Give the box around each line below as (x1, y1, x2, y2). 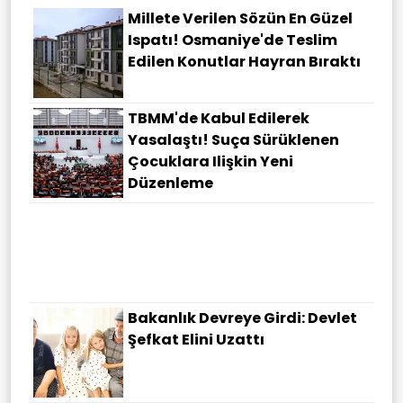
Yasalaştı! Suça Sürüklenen (128, 130, 339, 151)
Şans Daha (128, 251, 210, 273)
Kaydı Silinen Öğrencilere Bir (128, 229, 342, 251)
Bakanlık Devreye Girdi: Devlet (128, 308, 357, 329)
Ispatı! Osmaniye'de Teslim (128, 30, 337, 51)
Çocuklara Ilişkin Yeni (128, 151, 293, 173)
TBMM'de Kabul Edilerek (128, 108, 309, 130)
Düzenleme (128, 173, 213, 194)
